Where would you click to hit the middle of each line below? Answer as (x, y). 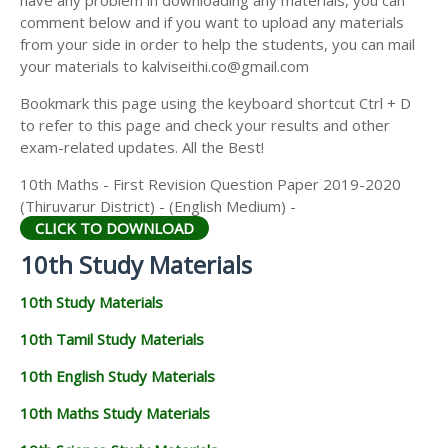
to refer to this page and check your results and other (205, 125)
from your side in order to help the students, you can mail (217, 44)
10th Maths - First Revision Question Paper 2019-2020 (210, 184)
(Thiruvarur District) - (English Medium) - (158, 206)
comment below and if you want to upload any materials (212, 22)
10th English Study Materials (117, 376)
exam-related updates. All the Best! (142, 147)
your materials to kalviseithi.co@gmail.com (164, 66)
